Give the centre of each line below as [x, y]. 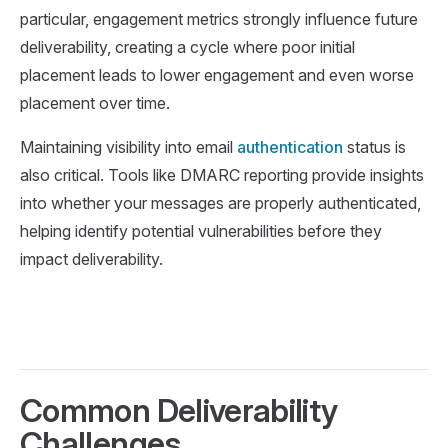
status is [374, 146]
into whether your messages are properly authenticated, [220, 202]
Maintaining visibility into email [128, 146]
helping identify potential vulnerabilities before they [201, 230]
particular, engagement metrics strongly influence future [219, 18]
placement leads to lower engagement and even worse [217, 74]
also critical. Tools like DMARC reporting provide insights [222, 174]
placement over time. [95, 102]
